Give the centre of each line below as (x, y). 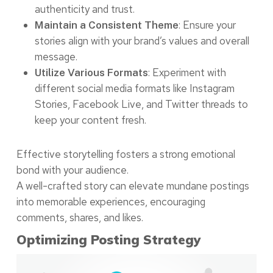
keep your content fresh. (90, 120)
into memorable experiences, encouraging (111, 202)
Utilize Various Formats (91, 73)
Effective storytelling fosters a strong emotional (126, 154)
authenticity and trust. (84, 9)
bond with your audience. (72, 170)
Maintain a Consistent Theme (106, 25)
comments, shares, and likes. (80, 218)
